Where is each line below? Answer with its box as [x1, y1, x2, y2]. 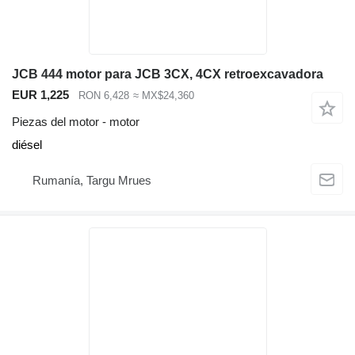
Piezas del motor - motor [12, 115, 139, 129]
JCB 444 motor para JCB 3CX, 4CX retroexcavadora [12, 67, 323, 81]
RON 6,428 [78, 89, 129, 101]
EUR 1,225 [12, 87, 69, 101]
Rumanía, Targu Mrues [32, 173, 151, 187]
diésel [12, 138, 42, 152]
